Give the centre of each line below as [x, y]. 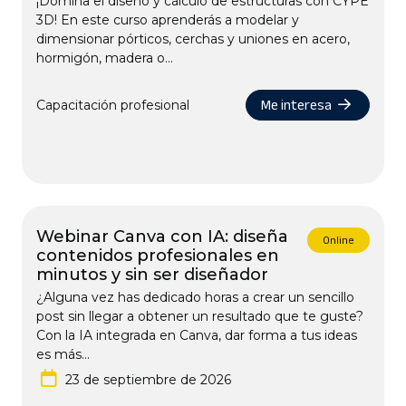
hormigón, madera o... [105, 58]
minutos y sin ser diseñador [152, 275]
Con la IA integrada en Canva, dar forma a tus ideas [197, 335]
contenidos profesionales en [158, 256]
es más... [63, 354]
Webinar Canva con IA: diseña [162, 237]
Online [338, 240]
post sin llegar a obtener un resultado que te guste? [200, 316]
